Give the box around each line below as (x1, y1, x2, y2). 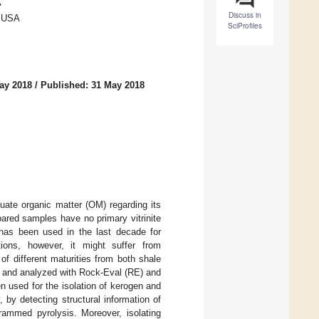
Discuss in (229, 10, 261, 21)
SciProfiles (228, 21, 262, 31)
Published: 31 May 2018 (41, 80, 145, 91)
